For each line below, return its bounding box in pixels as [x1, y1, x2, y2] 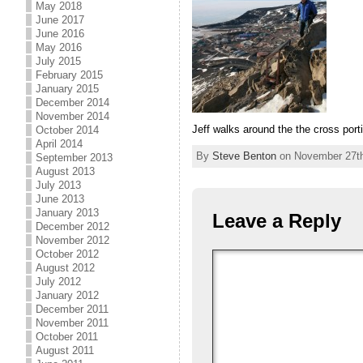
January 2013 [36, 207, 99, 219]
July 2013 [36, 179, 81, 191]
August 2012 [36, 262, 95, 274]
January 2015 [36, 83, 99, 95]
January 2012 [36, 289, 99, 301]
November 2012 [36, 234, 109, 246]
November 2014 [36, 110, 109, 122]
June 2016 [36, 28, 84, 40]
